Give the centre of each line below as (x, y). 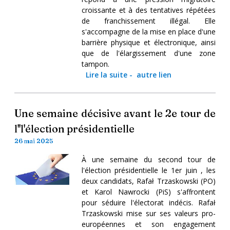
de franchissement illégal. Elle (148, 21)
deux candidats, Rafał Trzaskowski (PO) (148, 181)
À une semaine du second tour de (148, 159)
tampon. (95, 64)
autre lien (154, 74)
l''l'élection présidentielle (74, 128)
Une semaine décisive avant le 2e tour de (115, 113)
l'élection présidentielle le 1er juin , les (148, 170)
